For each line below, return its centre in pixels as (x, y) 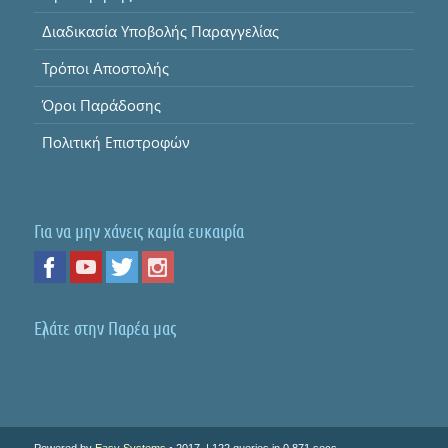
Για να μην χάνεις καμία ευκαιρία (138, 232)
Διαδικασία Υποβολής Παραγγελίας (160, 31)
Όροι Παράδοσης (101, 105)
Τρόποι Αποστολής (105, 68)
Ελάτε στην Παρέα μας (104, 329)
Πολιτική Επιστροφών (115, 142)
